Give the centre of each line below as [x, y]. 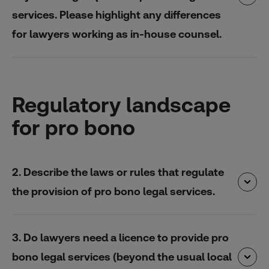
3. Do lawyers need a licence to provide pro [120, 237]
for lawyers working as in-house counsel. [117, 34]
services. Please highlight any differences [116, 14]
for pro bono [74, 127]
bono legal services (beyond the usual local [122, 257]
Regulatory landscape [121, 104]
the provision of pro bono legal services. [113, 191]
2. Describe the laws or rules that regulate [118, 172]
